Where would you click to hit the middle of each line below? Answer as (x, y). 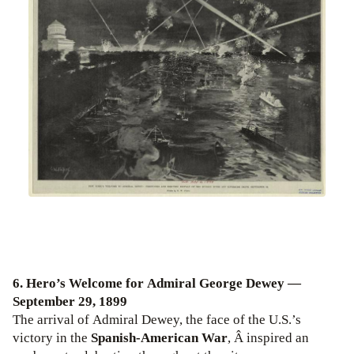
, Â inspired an (268, 337)
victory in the (52, 337)
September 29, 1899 (70, 301)
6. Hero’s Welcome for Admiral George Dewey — (157, 283)
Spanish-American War (159, 337)
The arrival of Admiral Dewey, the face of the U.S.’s (157, 319)
